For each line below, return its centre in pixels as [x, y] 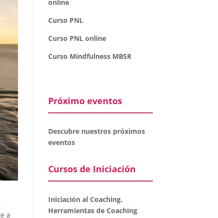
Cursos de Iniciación [92, 169]
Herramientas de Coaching [92, 210]
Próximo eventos [85, 101]
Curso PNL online [77, 38]
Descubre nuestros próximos [96, 131]
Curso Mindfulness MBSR [90, 56]
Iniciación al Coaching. [85, 199]
